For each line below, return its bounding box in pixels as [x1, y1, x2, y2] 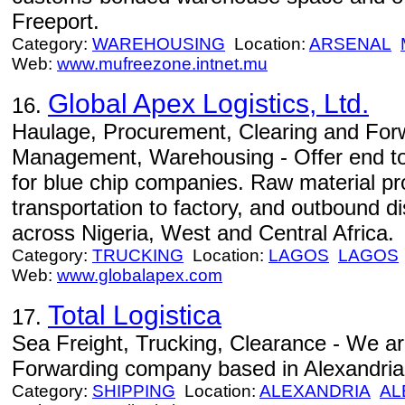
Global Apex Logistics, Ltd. [48, 89, 369, 118]
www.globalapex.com [57, 266, 222, 285]
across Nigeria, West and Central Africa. [12, 221, 394, 245]
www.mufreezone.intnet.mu [57, 54, 268, 73]
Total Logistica [48, 300, 221, 330]
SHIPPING [92, 381, 175, 400]
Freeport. [12, 9, 99, 33]
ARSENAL [309, 34, 391, 53]
